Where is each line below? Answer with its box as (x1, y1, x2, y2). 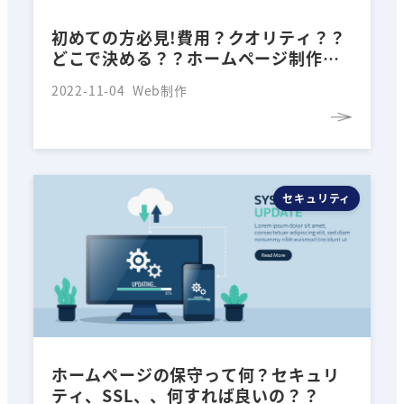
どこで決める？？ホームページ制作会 (50, 45, 340, 69)
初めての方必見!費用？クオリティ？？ (50, 24, 347, 49)
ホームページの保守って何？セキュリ (50, 363, 340, 387)
